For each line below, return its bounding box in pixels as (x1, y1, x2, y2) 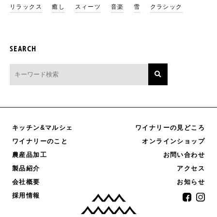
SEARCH (10, 44, 37, 54)
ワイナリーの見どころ (135, 124, 205, 131)
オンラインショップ (142, 137, 205, 146)
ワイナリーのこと (12, 138, 68, 145)
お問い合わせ (163, 151, 205, 158)
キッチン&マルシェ (12, 124, 73, 131)
